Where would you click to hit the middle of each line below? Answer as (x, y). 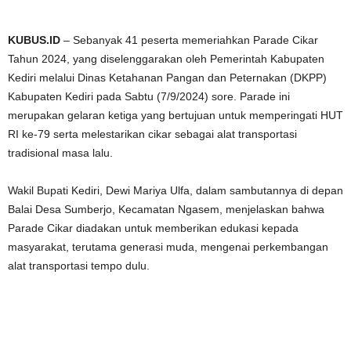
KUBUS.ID (36, 40)
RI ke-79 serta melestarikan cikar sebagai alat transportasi (152, 134)
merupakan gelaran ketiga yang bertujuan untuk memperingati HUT (175, 116)
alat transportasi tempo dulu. (79, 266)
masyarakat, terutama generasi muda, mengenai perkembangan (168, 247)
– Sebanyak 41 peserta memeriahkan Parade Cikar (191, 40)
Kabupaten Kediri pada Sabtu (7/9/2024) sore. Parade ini (149, 97)
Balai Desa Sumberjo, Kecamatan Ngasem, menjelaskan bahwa (166, 210)
